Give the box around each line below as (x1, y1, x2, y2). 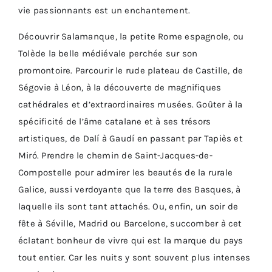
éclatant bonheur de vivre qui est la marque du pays (18, 234, 243, 246)
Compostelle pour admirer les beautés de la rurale (18, 166, 233, 178)
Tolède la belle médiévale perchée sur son (18, 47, 198, 59)
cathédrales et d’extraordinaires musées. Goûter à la (18, 98, 243, 110)
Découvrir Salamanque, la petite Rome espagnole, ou (18, 30, 244, 42)
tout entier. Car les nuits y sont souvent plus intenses (18, 251, 251, 263)
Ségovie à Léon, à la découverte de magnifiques (18, 81, 222, 93)
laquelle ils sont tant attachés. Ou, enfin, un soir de (18, 200, 239, 212)
